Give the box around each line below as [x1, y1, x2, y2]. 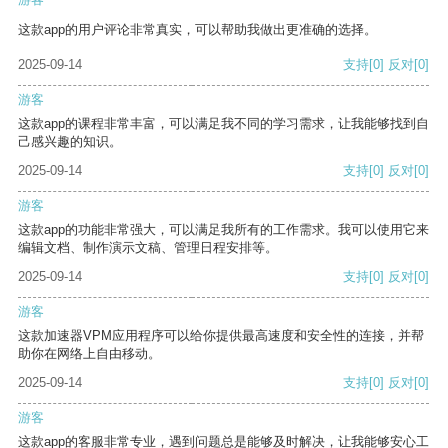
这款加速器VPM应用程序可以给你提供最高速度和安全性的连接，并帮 [18, 328, 424, 344]
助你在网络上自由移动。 [18, 346, 161, 362]
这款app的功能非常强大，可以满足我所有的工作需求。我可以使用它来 [18, 222, 429, 238]
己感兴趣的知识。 [18, 134, 122, 150]
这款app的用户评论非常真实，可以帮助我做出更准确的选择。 [18, 22, 377, 38]
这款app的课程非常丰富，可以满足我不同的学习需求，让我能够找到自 [18, 116, 429, 132]
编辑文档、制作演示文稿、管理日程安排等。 [18, 240, 278, 256]
